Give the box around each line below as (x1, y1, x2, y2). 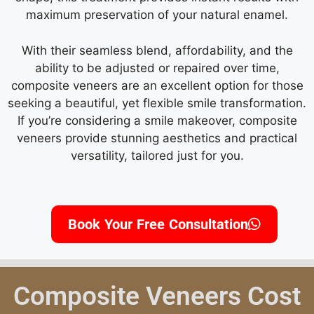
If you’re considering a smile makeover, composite (17, 113, 297, 128)
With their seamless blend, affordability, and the (21, 43, 293, 57)
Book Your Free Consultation (68, 216, 249, 233)
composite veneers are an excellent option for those (11, 78, 303, 93)
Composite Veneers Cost (13, 280, 301, 311)
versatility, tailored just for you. (70, 148, 244, 163)
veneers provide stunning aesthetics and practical (17, 130, 297, 145)
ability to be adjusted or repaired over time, (34, 60, 280, 75)
